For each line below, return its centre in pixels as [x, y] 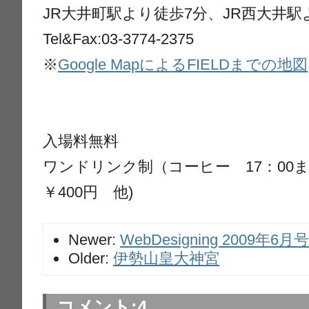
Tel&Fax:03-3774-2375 [119, 39]
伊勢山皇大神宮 [167, 259]
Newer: [94, 240]
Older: [91, 259]
